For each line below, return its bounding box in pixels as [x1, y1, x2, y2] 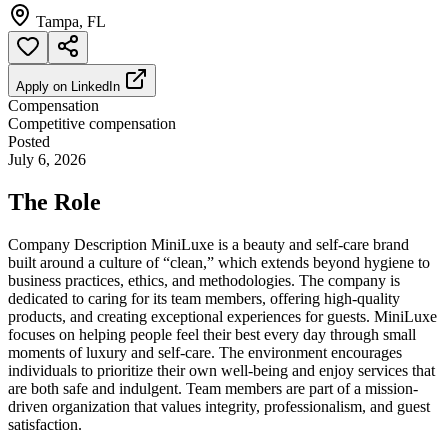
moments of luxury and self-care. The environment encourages [8, 343, 402, 361]
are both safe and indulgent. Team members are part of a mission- [8, 379, 418, 397]
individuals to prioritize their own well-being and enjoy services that [8, 361, 435, 379]
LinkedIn [71, 78, 120, 94]
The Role [8, 188, 101, 215]
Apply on [16, 78, 71, 94]
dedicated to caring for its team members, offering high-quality [8, 289, 400, 307]
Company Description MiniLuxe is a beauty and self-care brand [8, 235, 409, 253]
